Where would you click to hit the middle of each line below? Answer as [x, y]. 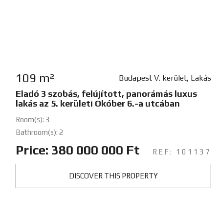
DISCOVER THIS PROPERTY [113, 175]
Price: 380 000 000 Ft [78, 150]
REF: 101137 [182, 152]
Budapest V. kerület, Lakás [165, 78]
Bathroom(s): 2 [40, 132]
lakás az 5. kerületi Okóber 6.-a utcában [98, 103]
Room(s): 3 [33, 119]
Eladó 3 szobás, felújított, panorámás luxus [106, 93]
